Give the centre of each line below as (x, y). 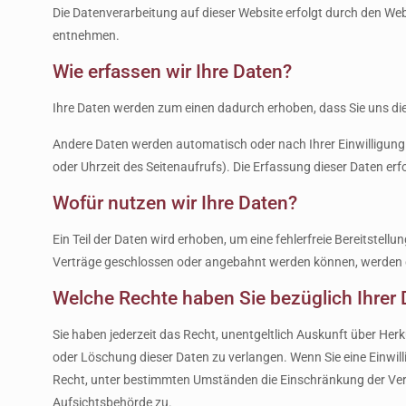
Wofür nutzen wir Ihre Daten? (174, 203)
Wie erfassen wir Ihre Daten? (172, 72)
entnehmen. (86, 35)
